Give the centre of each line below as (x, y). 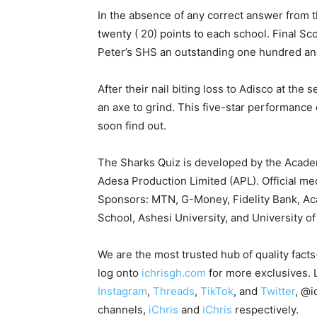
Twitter (278, 292)
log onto (120, 273)
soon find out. (132, 126)
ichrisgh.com (174, 273)
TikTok (217, 292)
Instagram (122, 292)
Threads (174, 292)
